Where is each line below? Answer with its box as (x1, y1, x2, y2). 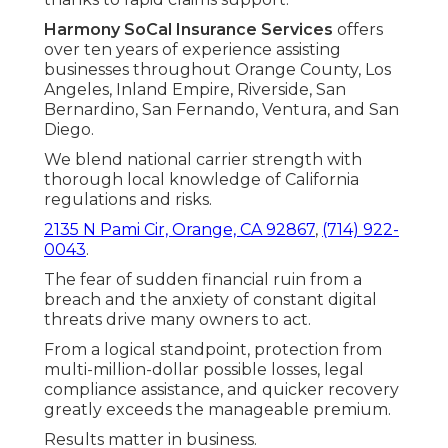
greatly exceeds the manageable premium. (44, 399, 391, 419)
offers (333, 19, 383, 39)
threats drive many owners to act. (44, 309, 311, 329)
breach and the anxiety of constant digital (44, 289, 377, 309)
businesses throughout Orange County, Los (44, 59, 391, 79)
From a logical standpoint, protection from (44, 339, 382, 359)
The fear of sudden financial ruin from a (44, 269, 362, 289)
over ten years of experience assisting (44, 39, 341, 59)
